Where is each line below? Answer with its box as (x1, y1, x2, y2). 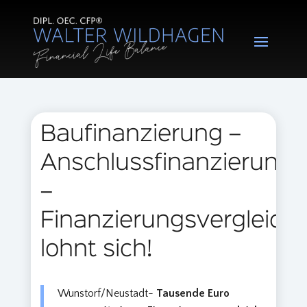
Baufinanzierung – (40, 125, 242, 146)
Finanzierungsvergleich (40, 211, 297, 232)
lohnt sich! (40, 240, 153, 261)
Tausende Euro (156, 287, 230, 300)
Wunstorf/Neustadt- (58, 287, 157, 300)
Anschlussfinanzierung (40, 153, 293, 175)
